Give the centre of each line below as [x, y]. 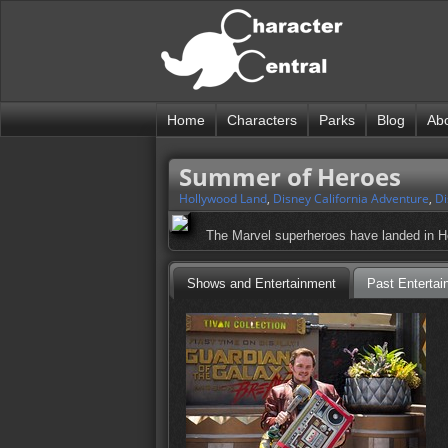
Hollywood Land [223, 199]
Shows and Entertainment [261, 283]
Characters [262, 120]
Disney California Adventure [351, 199]
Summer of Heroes [290, 176]
